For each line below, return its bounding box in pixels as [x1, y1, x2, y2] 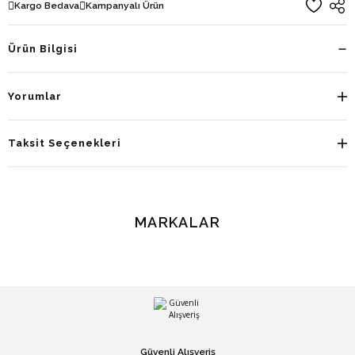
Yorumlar [8, 90, 63, 102]
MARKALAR [134, 213, 221, 231]
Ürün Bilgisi [8, 42, 78, 55]
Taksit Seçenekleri [8, 137, 122, 149]
